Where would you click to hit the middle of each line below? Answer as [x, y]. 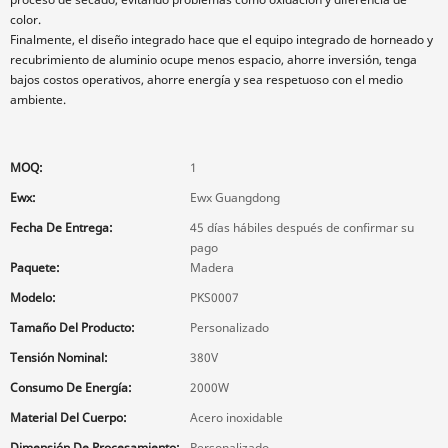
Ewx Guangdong [235, 197]
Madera [212, 267]
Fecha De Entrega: [61, 227]
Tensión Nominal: [59, 357]
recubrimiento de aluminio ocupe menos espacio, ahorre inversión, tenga [213, 59]
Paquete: [35, 267]
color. [25, 19]
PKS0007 [214, 297]
